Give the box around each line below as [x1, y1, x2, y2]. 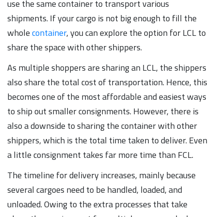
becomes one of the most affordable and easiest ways [7, 90, 206, 103]
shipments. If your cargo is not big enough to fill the [7, 11, 197, 25]
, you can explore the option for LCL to [66, 26, 206, 39]
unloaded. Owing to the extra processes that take [7, 197, 187, 211]
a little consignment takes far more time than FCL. [7, 148, 193, 161]
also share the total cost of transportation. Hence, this [7, 75, 207, 89]
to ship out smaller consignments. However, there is [7, 104, 199, 118]
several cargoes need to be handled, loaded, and [7, 183, 182, 196]
